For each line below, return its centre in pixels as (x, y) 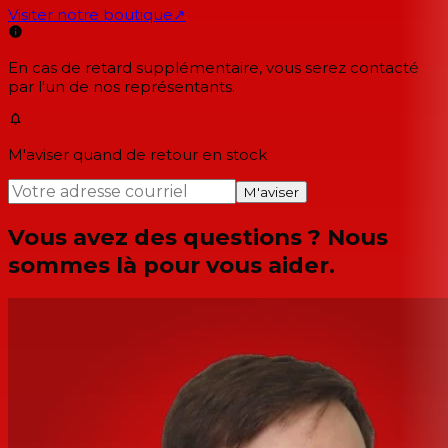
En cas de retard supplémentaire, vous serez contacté (213, 68)
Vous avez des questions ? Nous (198, 236)
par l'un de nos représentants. (121, 87)
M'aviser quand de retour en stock (137, 155)
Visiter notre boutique (90, 15)
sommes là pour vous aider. (171, 264)
